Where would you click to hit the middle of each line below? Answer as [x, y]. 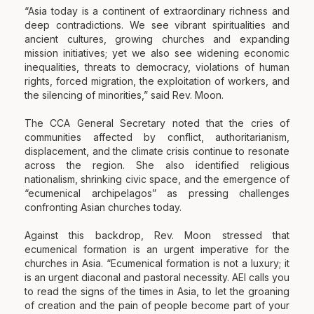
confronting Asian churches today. [103, 207]
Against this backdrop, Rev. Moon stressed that [157, 235]
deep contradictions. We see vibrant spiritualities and [157, 25]
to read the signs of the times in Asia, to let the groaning [157, 291]
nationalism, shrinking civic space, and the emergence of [157, 179]
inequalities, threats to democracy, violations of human [157, 67]
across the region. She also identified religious [157, 165]
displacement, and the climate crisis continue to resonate [157, 151]
